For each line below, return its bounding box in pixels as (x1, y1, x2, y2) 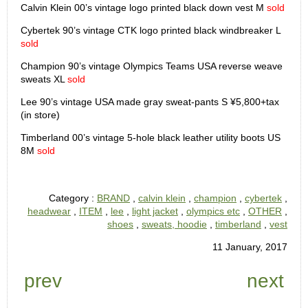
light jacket (132, 205, 178, 217)
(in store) (21, 109, 60, 120)
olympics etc (186, 205, 240, 217)
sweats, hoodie (142, 218, 207, 230)
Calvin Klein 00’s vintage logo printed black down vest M (21, 1, 267, 13)
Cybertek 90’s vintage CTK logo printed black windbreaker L (21, 24, 280, 36)
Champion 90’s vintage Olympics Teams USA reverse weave (21, 60, 283, 71)
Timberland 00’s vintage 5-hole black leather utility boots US (21, 131, 280, 143)
